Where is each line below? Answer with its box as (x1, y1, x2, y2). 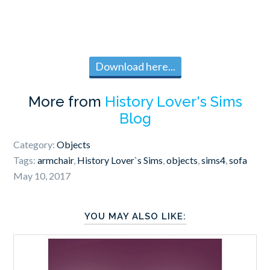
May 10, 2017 (13, 169, 71, 181)
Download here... (95, 59, 175, 73)
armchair (37, 154, 74, 166)
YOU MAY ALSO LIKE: (84, 210, 186, 222)
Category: (13, 138, 57, 150)
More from (28, 92, 105, 110)
